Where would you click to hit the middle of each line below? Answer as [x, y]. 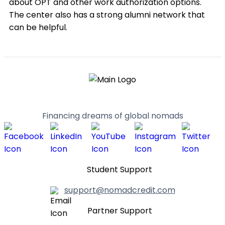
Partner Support [120, 211]
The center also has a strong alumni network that [107, 15]
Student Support [120, 170]
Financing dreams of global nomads [113, 116]
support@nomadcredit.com [120, 190]
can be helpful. [38, 28]
